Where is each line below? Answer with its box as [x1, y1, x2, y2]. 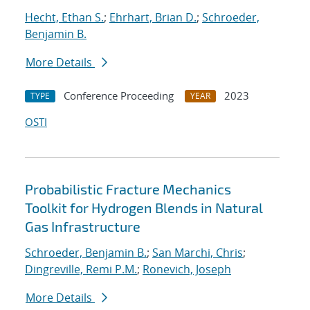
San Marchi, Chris [152, 245, 243, 261]
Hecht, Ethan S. [25, 10, 104, 26]
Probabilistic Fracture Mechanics [25, 181, 231, 198]
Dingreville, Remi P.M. [25, 262, 137, 277]
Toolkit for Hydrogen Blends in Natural [25, 199, 263, 217]
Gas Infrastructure [25, 218, 140, 235]
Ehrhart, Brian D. [109, 10, 197, 26]
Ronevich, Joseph [143, 262, 231, 277]
